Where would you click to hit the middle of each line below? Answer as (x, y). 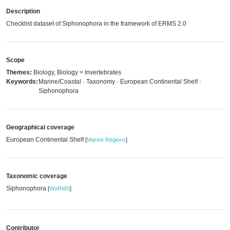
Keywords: (22, 82)
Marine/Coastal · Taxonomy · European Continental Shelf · (120, 82)
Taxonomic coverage (37, 176)
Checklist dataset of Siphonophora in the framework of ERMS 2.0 (96, 24)
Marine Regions (106, 140)
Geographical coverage (40, 127)
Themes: (19, 72)
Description (23, 11)
